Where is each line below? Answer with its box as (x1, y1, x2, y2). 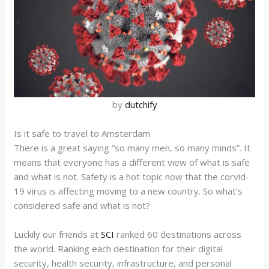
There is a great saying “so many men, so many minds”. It (14, 141, 251, 154)
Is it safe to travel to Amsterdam (14, 127, 151, 139)
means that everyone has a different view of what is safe (14, 156, 250, 168)
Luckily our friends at (14, 228, 101, 240)
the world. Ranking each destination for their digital (14, 242, 223, 255)
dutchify (124, 98, 157, 110)
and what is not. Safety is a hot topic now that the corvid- (14, 170, 250, 183)
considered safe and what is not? (14, 199, 151, 211)
